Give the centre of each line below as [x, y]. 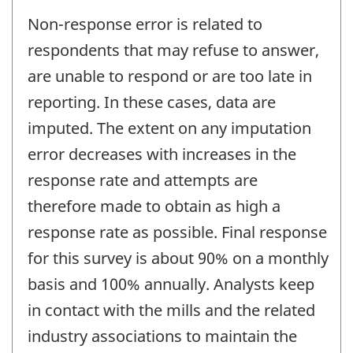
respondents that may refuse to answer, [173, 50]
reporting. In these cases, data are [152, 102]
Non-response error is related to [145, 24]
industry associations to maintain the [162, 336]
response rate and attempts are [143, 180]
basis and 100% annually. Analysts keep [171, 284]
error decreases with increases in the [162, 154]
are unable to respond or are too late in [170, 76]
